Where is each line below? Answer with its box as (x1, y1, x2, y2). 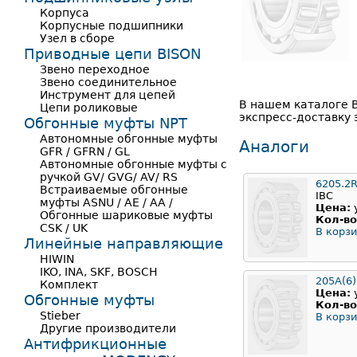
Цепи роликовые (40, 101, 138, 114)
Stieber (40, 309, 80, 322)
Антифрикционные (24, 335, 167, 352)
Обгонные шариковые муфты (40, 209, 213, 222)
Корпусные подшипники (40, 19, 183, 32)
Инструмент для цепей (40, 88, 175, 101)
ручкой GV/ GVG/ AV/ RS (40, 171, 178, 183)
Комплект (40, 278, 98, 291)
